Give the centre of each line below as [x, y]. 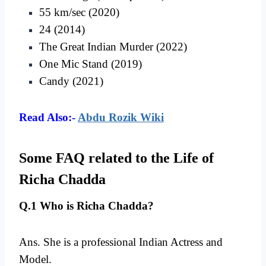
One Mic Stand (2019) [91, 64]
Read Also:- [47, 118]
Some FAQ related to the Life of [116, 158]
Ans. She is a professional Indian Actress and [121, 242]
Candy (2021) [71, 81]
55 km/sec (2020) [79, 12]
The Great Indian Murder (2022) [113, 47]
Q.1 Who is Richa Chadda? [86, 206]
